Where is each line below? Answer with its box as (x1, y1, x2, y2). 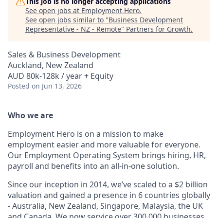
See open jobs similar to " (25, 15, 109, 24)
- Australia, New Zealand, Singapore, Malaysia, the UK (8, 200, 203, 211)
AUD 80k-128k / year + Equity (8, 71, 113, 81)
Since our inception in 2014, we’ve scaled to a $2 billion (8, 179, 208, 190)
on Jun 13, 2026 (32, 81, 82, 91)
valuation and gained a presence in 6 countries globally (8, 190, 210, 200)
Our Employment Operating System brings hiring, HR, (8, 150, 206, 161)
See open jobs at (25, 6, 81, 15)
